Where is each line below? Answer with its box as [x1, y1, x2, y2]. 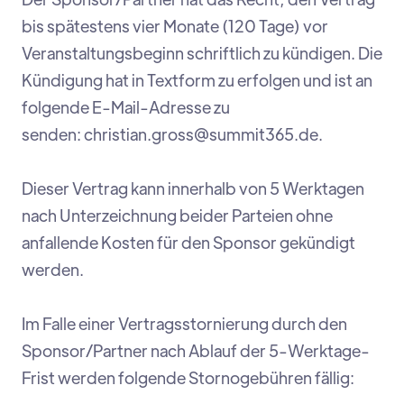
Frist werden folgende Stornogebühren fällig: [22, 367, 354, 389]
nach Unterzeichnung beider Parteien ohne [22, 205, 333, 226]
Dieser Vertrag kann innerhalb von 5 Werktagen [22, 178, 364, 199]
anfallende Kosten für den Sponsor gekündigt [22, 232, 355, 253]
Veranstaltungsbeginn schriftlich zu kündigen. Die [22, 42, 382, 64]
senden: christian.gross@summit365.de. [22, 124, 323, 145]
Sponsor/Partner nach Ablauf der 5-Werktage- [22, 340, 370, 362]
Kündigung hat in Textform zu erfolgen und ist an [22, 69, 372, 91]
